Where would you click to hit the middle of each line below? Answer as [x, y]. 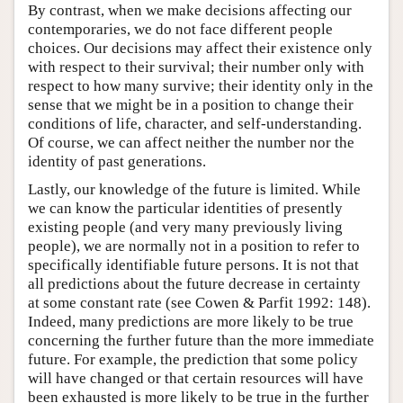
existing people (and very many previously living [185, 227]
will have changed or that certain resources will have [196, 378]
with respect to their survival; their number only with [196, 67]
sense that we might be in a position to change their [191, 104]
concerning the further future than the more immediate [201, 340]
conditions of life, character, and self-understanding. [195, 123]
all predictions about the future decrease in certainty [194, 283]
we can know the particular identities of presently [185, 208]
